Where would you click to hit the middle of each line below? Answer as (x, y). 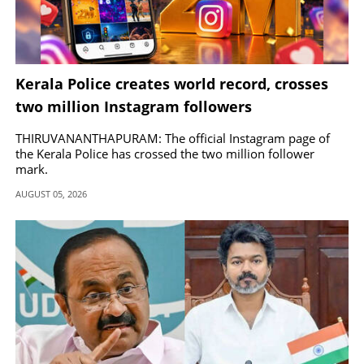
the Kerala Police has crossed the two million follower (165, 153)
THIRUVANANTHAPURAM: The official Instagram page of (173, 138)
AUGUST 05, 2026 (51, 193)
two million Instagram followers (134, 106)
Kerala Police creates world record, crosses (172, 83)
